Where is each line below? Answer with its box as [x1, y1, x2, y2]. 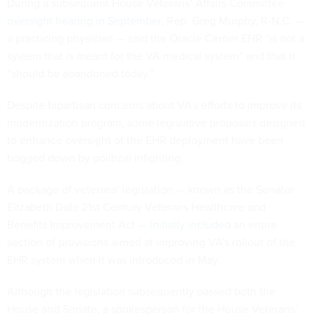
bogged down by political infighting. [7, 150, 186, 166]
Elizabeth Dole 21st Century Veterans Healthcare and [7, 199, 266, 215]
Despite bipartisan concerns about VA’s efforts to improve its [7, 97, 302, 113]
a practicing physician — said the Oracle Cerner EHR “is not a [7, 30, 304, 46]
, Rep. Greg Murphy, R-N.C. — [161, 13, 304, 29]
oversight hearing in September [7, 13, 161, 29]
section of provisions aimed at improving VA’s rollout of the [7, 234, 295, 250]
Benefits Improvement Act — [7, 217, 150, 233]
